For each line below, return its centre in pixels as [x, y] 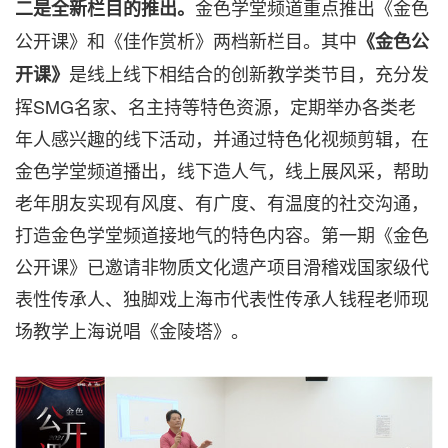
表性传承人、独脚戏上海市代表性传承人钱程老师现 [222, 298]
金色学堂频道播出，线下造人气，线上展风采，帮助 [222, 170]
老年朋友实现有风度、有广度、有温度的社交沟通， [222, 202]
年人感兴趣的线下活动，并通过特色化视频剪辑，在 [222, 138]
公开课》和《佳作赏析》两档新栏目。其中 [186, 40]
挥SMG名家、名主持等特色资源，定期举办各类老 [215, 106]
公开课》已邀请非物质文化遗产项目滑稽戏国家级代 [222, 266]
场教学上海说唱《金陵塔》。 [132, 330]
